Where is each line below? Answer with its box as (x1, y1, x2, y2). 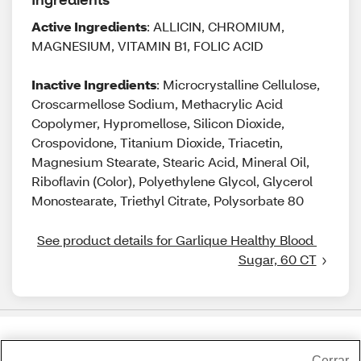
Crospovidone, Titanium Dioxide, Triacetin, (31, 134, 283, 151)
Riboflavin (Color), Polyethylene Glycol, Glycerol (31, 172, 313, 189)
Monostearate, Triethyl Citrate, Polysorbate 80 (31, 192, 304, 209)
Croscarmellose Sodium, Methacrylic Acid (31, 95, 283, 112)
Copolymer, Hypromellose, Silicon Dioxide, (31, 114, 284, 131)
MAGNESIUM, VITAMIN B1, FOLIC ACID (31, 37, 263, 54)
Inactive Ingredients (31, 76, 156, 93)
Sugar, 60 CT (238, 251, 317, 268)
